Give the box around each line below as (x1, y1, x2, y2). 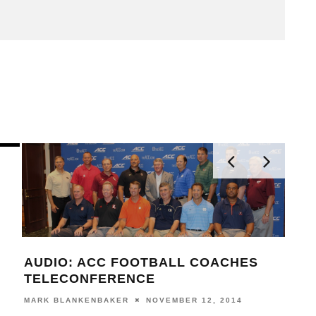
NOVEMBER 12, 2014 (145, 296, 243, 304)
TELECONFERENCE (23, 271, 155, 286)
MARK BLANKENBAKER (23, 296, 129, 304)
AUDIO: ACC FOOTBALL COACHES (23, 255, 258, 269)
